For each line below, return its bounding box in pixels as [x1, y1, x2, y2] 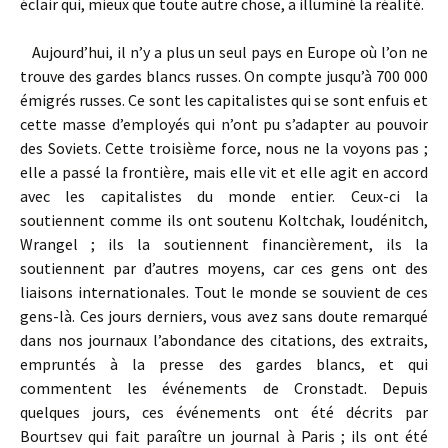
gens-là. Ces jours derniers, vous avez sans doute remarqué [20, 306, 428, 326]
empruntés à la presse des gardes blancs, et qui [20, 354, 428, 374]
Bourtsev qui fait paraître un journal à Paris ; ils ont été [20, 426, 428, 446]
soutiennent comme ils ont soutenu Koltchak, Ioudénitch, [20, 210, 428, 230]
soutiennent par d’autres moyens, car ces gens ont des [20, 258, 428, 278]
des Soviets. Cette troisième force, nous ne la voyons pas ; [20, 138, 428, 158]
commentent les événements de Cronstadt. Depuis [20, 378, 428, 398]
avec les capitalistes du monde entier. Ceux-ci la [20, 186, 428, 206]
